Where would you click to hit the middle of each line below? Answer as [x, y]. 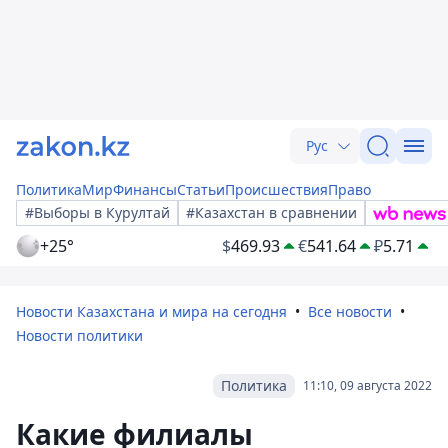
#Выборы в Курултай [97, 212]
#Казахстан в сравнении [271, 212]
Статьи [201, 189]
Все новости [350, 311]
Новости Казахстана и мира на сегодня [151, 311]
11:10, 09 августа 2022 [367, 385]
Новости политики [79, 335]
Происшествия [276, 189]
